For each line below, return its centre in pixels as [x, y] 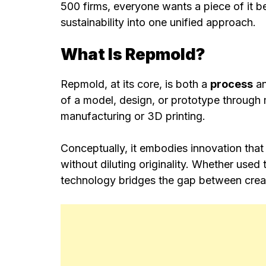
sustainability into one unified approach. [158, 23]
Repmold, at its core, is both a [135, 84]
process [232, 84]
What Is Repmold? [133, 55]
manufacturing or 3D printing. [133, 116]
